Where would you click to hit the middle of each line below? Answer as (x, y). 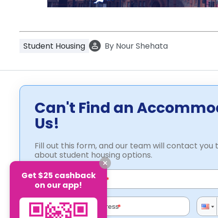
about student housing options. (93, 155)
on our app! (58, 185)
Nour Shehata (142, 46)
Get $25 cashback (58, 175)
